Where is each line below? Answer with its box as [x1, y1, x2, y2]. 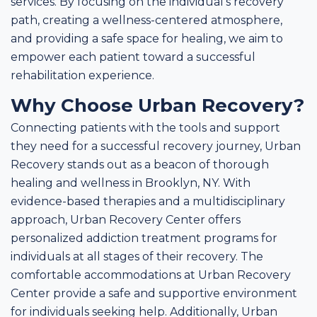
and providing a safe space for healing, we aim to [11, 32, 283, 45]
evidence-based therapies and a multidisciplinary [11, 195, 285, 208]
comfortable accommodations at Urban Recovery [11, 268, 291, 282]
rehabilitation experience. [11, 69, 154, 82]
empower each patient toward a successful [11, 50, 255, 64]
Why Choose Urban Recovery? [11, 94, 304, 117]
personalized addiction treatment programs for [11, 231, 277, 245]
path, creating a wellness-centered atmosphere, [11, 13, 282, 27]
